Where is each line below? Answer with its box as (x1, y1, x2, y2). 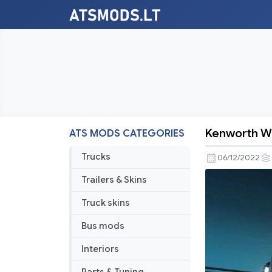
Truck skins (81, 197, 130, 209)
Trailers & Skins (81, 174, 147, 186)
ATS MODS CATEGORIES (69, 127, 185, 140)
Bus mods (81, 220, 124, 232)
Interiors (81, 243, 119, 255)
